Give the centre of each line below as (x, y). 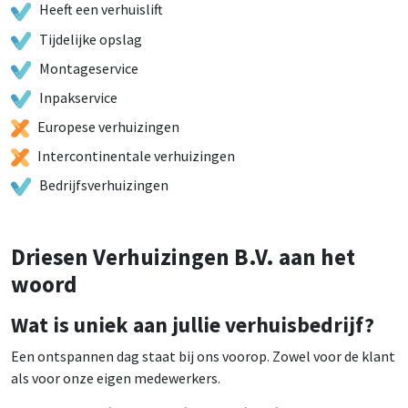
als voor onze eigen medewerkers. (116, 378)
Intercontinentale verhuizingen (136, 155)
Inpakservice (78, 97)
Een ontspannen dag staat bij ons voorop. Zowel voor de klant (203, 357)
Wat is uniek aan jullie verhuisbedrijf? (193, 325)
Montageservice (88, 68)
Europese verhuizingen (108, 126)
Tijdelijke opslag (90, 39)
